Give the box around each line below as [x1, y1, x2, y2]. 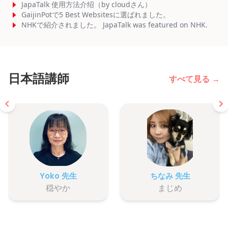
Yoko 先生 [39, 170, 77, 182]
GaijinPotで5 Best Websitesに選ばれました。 [21, 10, 170, 20]
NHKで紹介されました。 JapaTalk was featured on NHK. [21, 20, 208, 30]
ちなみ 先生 [150, 170, 190, 182]
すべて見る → [169, 73, 220, 85]
